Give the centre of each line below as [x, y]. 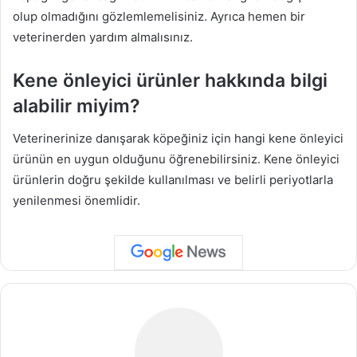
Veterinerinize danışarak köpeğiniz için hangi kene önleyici [178, 138]
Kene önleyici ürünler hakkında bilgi [170, 81]
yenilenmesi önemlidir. [76, 200]
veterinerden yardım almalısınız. [103, 37]
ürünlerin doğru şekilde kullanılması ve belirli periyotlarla [173, 179]
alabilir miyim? [76, 106]
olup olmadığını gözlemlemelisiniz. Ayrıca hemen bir [159, 17]
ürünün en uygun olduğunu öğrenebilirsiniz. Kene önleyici [176, 159]
